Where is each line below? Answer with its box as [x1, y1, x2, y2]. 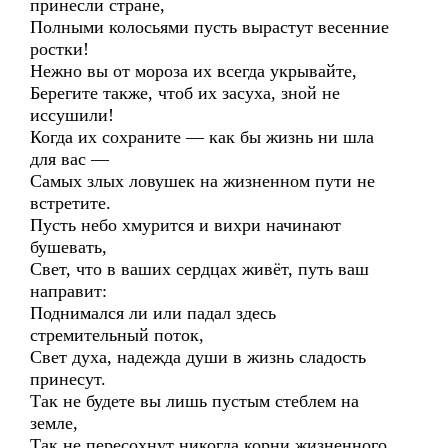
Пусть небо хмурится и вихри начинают [30, 215, 341, 235]
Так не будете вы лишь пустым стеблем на [30, 391, 359, 411]
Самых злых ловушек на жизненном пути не [30, 171, 375, 191]
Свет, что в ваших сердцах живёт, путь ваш [30, 259, 369, 279]
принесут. [30, 369, 106, 389]
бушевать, [30, 237, 107, 257]
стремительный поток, [30, 325, 204, 345]
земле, [30, 413, 78, 433]
